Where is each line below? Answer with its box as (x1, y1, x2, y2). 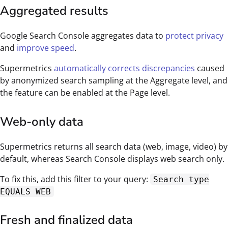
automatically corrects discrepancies (54, 62, 195, 74)
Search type (153, 174, 209, 184)
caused (195, 62, 224, 74)
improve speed (17, 42, 74, 53)
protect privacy (165, 30, 223, 41)
